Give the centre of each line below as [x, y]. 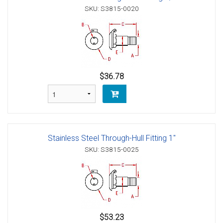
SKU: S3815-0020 [111, 9]
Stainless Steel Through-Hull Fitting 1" [111, 138]
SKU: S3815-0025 [111, 150]
